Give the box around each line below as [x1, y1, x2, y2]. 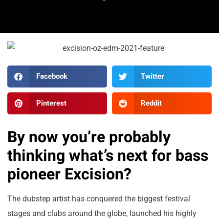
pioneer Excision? [7, 162, 131, 186]
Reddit [140, 99, 162, 108]
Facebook [36, 72, 67, 81]
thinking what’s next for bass [7, 144, 208, 167]
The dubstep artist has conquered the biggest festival [7, 194, 190, 203]
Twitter [140, 72, 164, 81]
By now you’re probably [7, 125, 171, 149]
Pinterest [36, 99, 66, 108]
